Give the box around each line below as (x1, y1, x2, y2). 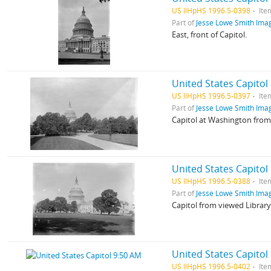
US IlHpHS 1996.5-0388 (172, 176, 251, 186)
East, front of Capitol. (172, 29, 247, 40)
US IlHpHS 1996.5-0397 (172, 91, 251, 100)
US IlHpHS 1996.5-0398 (172, 5, 251, 15)
